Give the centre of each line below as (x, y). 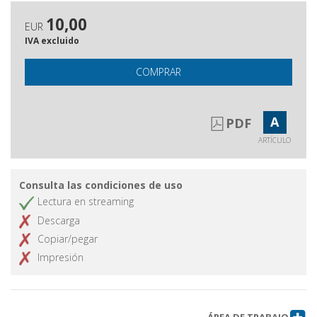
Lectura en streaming (86, 202)
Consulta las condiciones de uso (101, 185)
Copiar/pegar (68, 238)
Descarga (59, 220)
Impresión (60, 257)
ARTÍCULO (275, 140)
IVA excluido (52, 41)
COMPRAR (158, 72)
